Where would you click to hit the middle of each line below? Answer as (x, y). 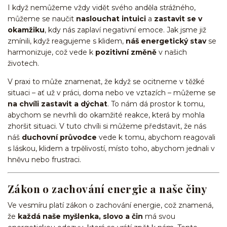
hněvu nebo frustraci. (44, 159)
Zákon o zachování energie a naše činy (107, 189)
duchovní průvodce (59, 137)
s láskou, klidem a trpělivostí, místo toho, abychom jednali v (111, 148)
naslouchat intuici (111, 18)
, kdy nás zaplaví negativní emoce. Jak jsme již (125, 30)
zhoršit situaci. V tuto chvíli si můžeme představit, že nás (107, 126)
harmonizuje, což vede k (51, 52)
